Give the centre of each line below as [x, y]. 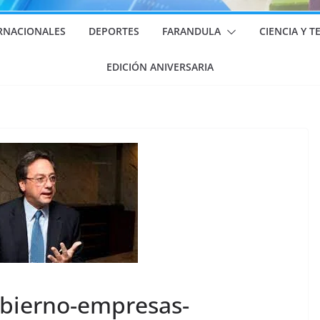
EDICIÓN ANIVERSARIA [160, 67]
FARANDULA [191, 31]
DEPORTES [114, 31]
